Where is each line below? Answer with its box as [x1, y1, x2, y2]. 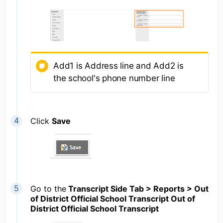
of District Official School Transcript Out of [30, 193, 195, 204]
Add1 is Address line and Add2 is [53, 60, 184, 71]
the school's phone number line [53, 73, 175, 83]
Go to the [30, 183, 66, 194]
